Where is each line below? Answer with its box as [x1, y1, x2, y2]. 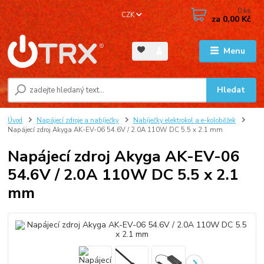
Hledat [217, 84, 246, 96]
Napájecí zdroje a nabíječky [37, 116, 119, 126]
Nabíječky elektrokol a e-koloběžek [133, 116, 236, 126]
